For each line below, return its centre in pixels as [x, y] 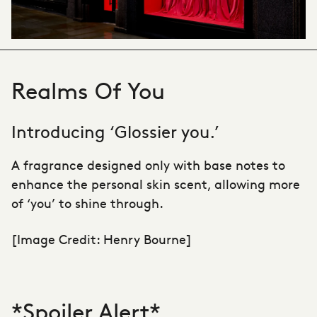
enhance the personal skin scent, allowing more [156, 183]
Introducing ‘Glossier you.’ [115, 130]
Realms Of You [88, 89]
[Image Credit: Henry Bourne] [102, 238]
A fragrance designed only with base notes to [148, 164]
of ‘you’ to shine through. [87, 202]
